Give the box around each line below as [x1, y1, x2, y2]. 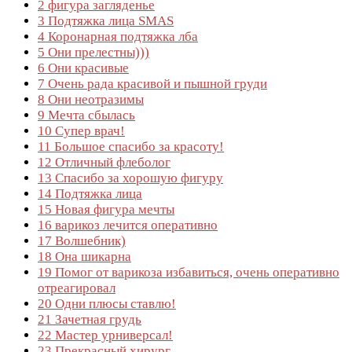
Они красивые [45, 60, 129, 75]
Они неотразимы [45, 91, 144, 107]
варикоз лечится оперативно [52, 217, 218, 233]
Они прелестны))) [45, 44, 149, 60]
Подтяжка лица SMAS [45, 13, 174, 28]
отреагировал [38, 280, 115, 295]
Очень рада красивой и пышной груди [45, 75, 267, 91]
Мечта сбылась [45, 107, 135, 123]
